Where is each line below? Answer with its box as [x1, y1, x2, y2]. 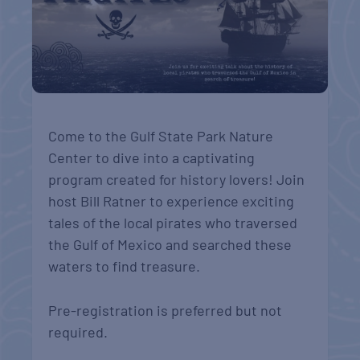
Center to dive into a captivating [48, 148, 256, 166]
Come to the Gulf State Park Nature [48, 126, 274, 145]
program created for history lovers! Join [48, 170, 305, 188]
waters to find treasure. [48, 256, 201, 275]
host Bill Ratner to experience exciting [48, 191, 295, 210]
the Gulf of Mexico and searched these [48, 235, 292, 253]
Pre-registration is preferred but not [48, 301, 283, 320]
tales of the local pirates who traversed [48, 213, 298, 231]
